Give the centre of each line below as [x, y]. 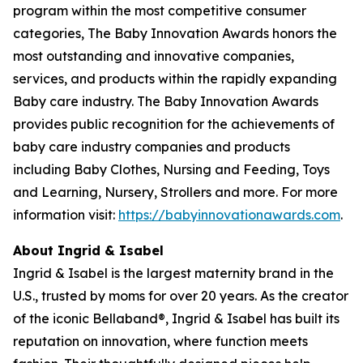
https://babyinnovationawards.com [229, 215]
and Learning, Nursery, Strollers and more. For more [175, 192]
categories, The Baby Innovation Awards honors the [175, 33]
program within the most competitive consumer [160, 11]
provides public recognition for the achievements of [174, 124]
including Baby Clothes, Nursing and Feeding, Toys [171, 169]
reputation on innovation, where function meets [160, 341]
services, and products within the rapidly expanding [175, 79]
